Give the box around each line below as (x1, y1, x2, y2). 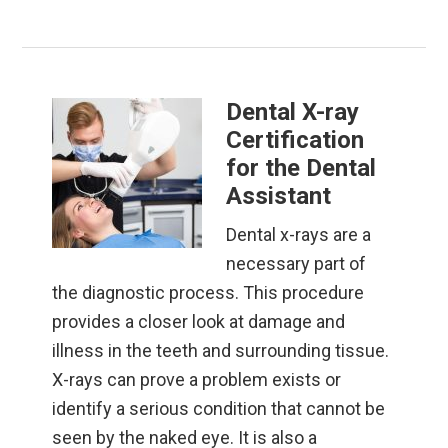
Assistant (226, 182, 332, 211)
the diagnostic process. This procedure (52, 282, 365, 304)
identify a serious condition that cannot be (52, 398, 386, 420)
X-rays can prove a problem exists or (52, 369, 342, 391)
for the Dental (226, 154, 377, 183)
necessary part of (226, 253, 367, 275)
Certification (226, 126, 365, 155)
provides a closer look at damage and (52, 311, 346, 333)
